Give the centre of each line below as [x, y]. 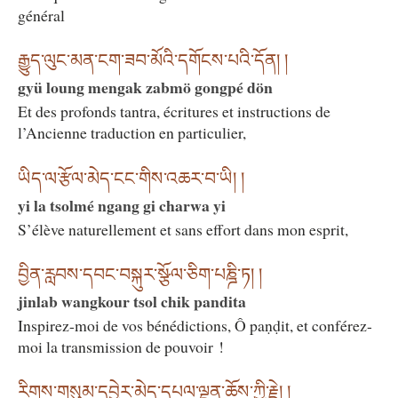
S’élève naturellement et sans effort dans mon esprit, [183, 229]
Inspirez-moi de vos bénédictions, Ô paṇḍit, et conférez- [195, 325]
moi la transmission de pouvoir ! [121, 346]
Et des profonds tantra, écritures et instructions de [174, 111]
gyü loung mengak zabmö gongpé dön [145, 88]
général [41, 16]
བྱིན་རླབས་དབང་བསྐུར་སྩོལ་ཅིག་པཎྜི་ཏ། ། [140, 275]
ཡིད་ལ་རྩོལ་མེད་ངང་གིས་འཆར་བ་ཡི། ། [131, 178]
